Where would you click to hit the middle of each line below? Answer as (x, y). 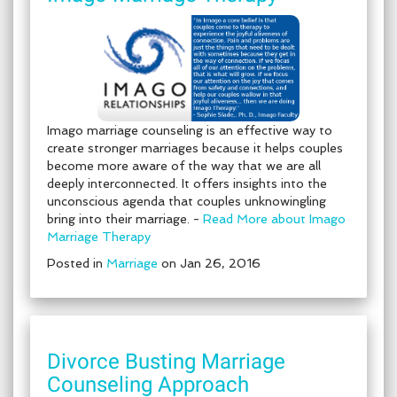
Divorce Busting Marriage (166, 362)
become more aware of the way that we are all (184, 166)
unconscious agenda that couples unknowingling (187, 201)
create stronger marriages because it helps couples (195, 148)
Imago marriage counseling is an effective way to (190, 130)
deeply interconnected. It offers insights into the (187, 183)
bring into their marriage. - (125, 219)
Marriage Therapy (99, 237)
